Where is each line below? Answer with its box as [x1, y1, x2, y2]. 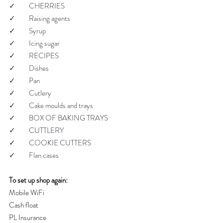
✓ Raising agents [9, 12, 70, 24]
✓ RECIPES [9, 50, 59, 61]
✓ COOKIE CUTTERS [9, 137, 91, 148]
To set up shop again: [9, 174, 68, 186]
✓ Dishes [9, 62, 49, 74]
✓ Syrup [9, 25, 46, 36]
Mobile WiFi [9, 187, 44, 198]
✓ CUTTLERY [9, 124, 64, 136]
